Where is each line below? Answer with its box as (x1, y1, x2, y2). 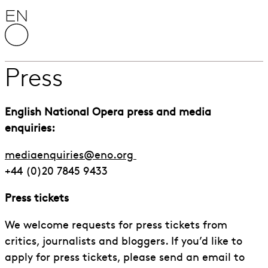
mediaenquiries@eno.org (5, 150, 133, 162)
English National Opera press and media (5, 107, 211, 118)
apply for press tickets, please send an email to (5, 252, 245, 264)
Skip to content (4, 7, 83, 18)
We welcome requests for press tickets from (5, 220, 227, 232)
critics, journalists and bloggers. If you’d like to (5, 236, 242, 248)
